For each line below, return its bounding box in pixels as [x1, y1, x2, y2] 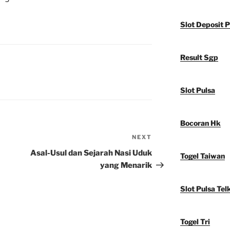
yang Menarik [100, 161, 152, 170]
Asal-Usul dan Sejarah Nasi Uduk [30, 148, 152, 158]
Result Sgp [180, 53, 218, 62]
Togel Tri [180, 217, 210, 226]
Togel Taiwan [180, 151, 225, 161]
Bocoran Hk [180, 119, 221, 128]
